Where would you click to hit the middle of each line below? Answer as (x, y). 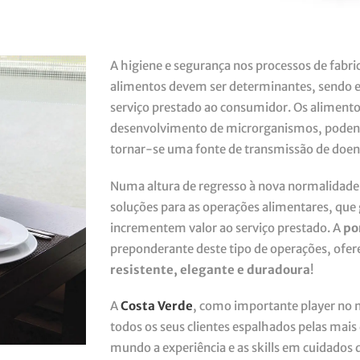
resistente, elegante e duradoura (210, 269)
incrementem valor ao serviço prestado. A (227, 227)
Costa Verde (157, 306)
